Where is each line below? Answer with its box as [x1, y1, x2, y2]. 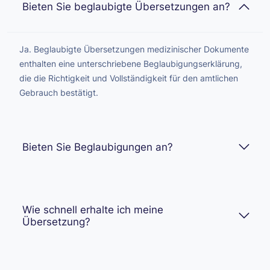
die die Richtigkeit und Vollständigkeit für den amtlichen [19, 72, 238, 83]
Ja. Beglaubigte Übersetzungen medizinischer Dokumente [19, 43, 249, 54]
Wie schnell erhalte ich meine [22, 203, 163, 216]
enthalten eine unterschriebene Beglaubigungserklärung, [19, 58, 242, 69]
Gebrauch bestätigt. [19, 87, 98, 98]
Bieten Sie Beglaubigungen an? [22, 140, 173, 153]
